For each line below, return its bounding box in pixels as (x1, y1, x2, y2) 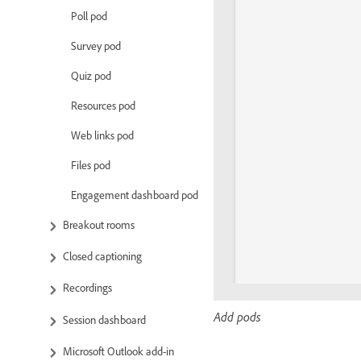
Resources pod (71, 98, 135, 112)
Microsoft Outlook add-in (63, 343, 174, 358)
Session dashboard (63, 312, 146, 326)
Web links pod (71, 127, 134, 142)
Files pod (71, 157, 110, 172)
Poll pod (71, 8, 107, 23)
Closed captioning (63, 249, 142, 263)
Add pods (214, 308, 261, 325)
